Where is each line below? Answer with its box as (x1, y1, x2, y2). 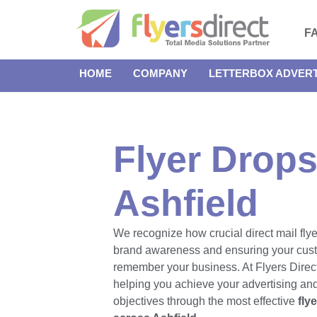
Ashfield (113, 183, 258, 224)
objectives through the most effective (113, 295, 298, 307)
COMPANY (133, 67, 188, 79)
